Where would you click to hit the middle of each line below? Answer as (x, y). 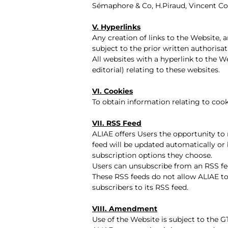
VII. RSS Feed (117, 123)
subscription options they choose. (152, 155)
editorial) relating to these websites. (156, 69)
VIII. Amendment (125, 208)
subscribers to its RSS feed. (140, 187)
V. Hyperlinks (116, 27)
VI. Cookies (112, 91)
